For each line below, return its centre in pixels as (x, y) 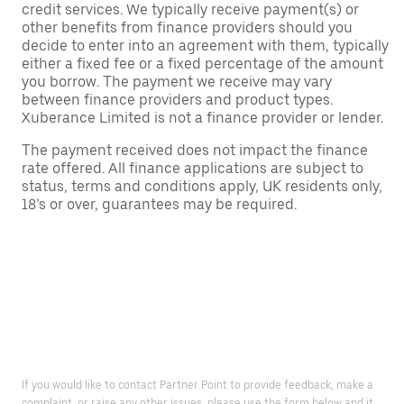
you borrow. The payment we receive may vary (177, 82)
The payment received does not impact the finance (195, 150)
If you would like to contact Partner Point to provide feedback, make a (197, 385)
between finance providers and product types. (177, 100)
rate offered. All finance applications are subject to (193, 168)
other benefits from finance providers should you (187, 28)
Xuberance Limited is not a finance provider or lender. (202, 118)
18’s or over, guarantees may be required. (159, 204)
